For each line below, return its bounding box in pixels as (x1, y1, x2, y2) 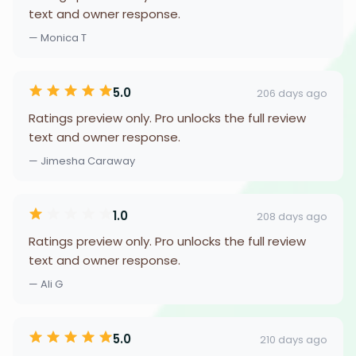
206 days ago (257, 85, 327, 101)
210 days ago (260, 331, 327, 347)
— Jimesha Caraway (29, 153, 135, 168)
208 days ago (257, 208, 327, 224)
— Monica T (29, 30, 87, 45)
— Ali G (29, 277, 63, 292)
